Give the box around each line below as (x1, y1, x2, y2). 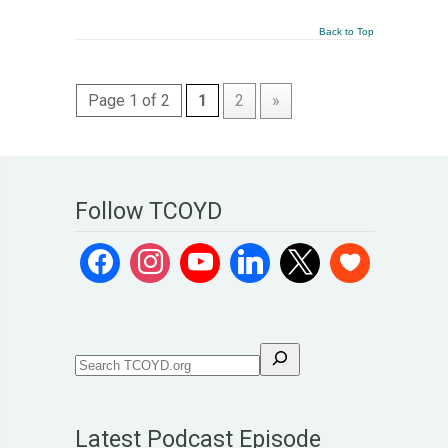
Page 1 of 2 (88, 90, 170, 110)
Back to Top (319, 25, 374, 37)
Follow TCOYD (75, 196, 222, 225)
